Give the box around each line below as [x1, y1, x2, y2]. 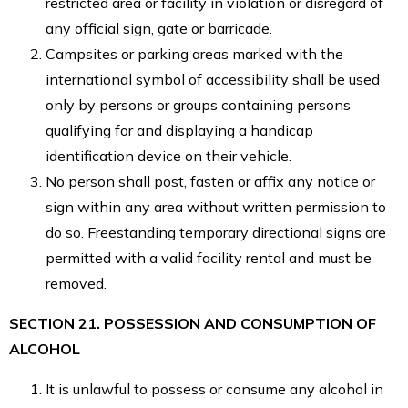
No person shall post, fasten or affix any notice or [46, 171, 375, 190]
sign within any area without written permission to [46, 197, 386, 216]
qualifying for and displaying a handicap [46, 120, 313, 139]
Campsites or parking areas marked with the [46, 44, 343, 63]
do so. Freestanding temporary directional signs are [46, 222, 386, 241]
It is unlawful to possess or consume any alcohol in [46, 379, 383, 398]
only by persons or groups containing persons [46, 95, 351, 114]
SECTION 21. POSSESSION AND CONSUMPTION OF [9, 313, 376, 332]
